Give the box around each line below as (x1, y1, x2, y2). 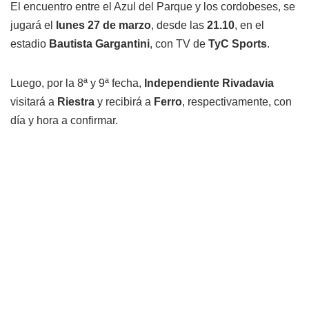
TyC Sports (208, 38, 267, 50)
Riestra (57, 96, 97, 108)
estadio (10, 38, 49, 50)
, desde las (151, 19, 207, 32)
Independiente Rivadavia (144, 77, 274, 90)
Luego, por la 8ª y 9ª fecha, (10, 77, 144, 90)
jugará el (10, 19, 56, 32)
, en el (235, 19, 264, 32)
